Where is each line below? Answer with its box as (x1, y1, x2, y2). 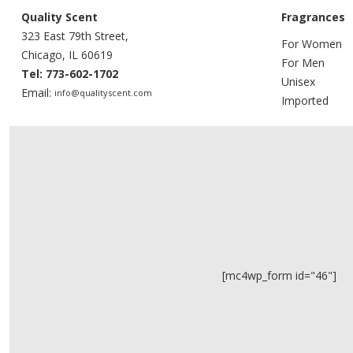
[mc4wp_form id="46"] (221, 268, 336, 283)
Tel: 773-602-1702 (20, 66, 118, 81)
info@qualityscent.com (54, 87, 152, 98)
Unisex (281, 74, 318, 89)
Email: (20, 85, 54, 100)
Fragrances (281, 9, 345, 24)
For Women (281, 36, 342, 51)
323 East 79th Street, (20, 28, 128, 43)
